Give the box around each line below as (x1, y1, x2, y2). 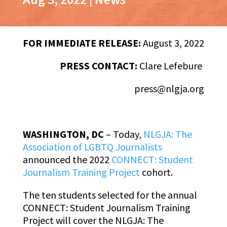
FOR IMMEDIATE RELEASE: (23, 36, 141, 50)
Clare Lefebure (137, 59, 205, 72)
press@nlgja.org (134, 82, 205, 95)
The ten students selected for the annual (22, 188, 197, 202)
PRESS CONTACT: (60, 59, 138, 72)
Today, (112, 128, 143, 141)
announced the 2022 (22, 153, 111, 166)
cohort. (139, 166, 175, 179)
